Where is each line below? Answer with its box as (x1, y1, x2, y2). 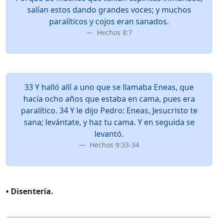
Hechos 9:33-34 (88, 140, 139, 149)
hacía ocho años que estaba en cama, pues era (23, 93, 195, 104)
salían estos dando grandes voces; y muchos (27, 4, 191, 15)
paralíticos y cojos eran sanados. (49, 16, 169, 27)
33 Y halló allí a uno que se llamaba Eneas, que (24, 82, 194, 92)
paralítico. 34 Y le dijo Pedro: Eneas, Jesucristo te (20, 105, 198, 116)
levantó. (94, 128, 124, 139)
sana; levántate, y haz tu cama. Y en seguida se (23, 117, 195, 127)
